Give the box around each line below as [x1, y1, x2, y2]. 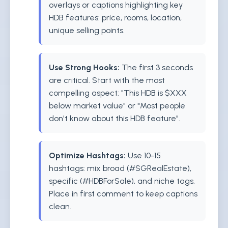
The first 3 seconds [120, 63, 193, 72]
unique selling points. [49, 25, 125, 35]
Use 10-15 [126, 151, 161, 160]
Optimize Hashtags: [49, 151, 126, 160]
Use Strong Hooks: [49, 63, 120, 72]
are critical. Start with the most [49, 75, 165, 85]
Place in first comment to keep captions [49, 189, 197, 198]
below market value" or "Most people [49, 101, 185, 110]
